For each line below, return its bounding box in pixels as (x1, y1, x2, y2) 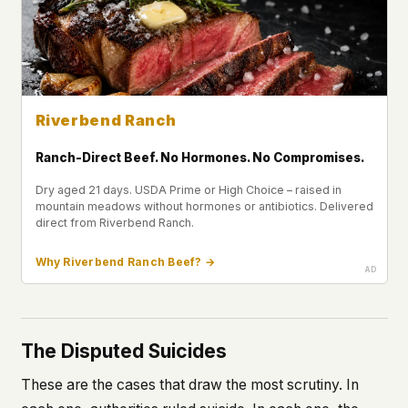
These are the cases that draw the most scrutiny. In (20, 375, 359, 393)
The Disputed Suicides (20, 339, 227, 362)
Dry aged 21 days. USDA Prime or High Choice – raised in (35, 183, 342, 198)
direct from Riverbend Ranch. (35, 216, 194, 230)
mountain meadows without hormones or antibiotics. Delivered (35, 199, 373, 214)
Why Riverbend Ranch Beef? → (35, 254, 215, 269)
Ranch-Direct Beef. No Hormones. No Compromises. (35, 149, 364, 165)
